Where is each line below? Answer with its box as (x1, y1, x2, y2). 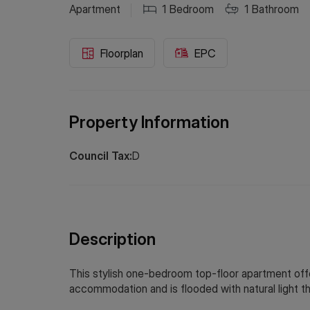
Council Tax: (69, 149, 132, 163)
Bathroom (252, 1, 299, 16)
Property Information (69, 112, 229, 132)
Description (69, 229, 156, 249)
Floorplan (100, 46, 143, 60)
